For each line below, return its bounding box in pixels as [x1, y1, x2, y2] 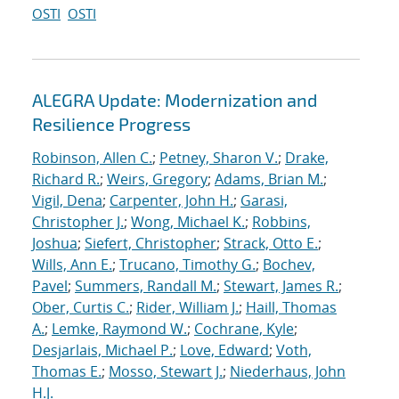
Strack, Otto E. [224, 233, 318, 254]
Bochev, [263, 255, 315, 275]
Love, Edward [180, 340, 269, 361]
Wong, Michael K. [131, 212, 245, 232]
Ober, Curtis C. [32, 297, 129, 318]
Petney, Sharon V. [159, 148, 278, 168]
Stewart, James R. [224, 276, 338, 297]
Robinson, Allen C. [32, 148, 152, 168]
